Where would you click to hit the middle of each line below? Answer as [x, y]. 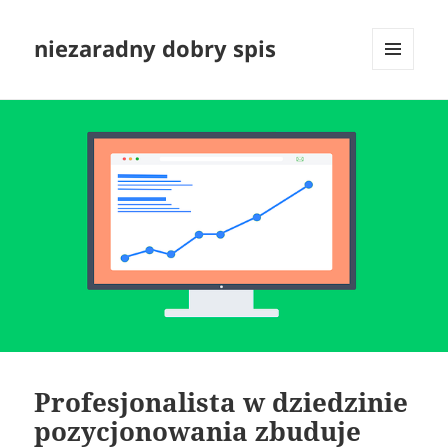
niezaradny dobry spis [155, 48]
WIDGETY [400, 112]
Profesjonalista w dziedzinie [221, 401]
